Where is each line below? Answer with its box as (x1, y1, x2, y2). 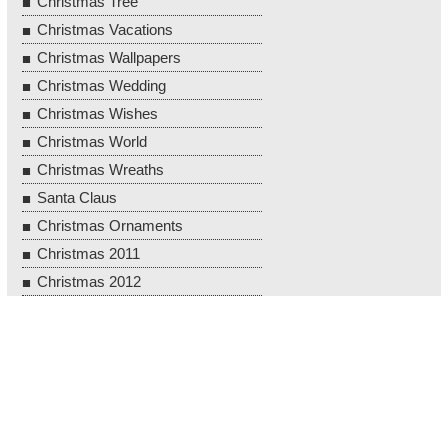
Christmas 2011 (37, 244, 140, 262)
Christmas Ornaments (37, 216, 183, 234)
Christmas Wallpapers (37, 48, 181, 66)
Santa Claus (37, 188, 117, 206)
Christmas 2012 (37, 272, 141, 290)
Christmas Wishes (37, 104, 158, 122)
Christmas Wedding (37, 76, 166, 94)
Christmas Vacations (37, 20, 173, 38)
